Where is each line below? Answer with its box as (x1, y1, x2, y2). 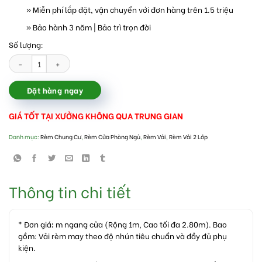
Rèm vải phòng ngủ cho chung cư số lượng (8, 53, 147, 64)
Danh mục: (9, 132, 40, 142)
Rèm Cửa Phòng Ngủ (84, 132, 140, 142)
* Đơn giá (18, 218, 51, 229)
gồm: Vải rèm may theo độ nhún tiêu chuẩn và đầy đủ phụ (18, 229, 227, 241)
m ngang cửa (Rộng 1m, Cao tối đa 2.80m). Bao (54, 218, 227, 229)
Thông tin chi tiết (9, 180, 131, 202)
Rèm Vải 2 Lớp (169, 132, 208, 142)
